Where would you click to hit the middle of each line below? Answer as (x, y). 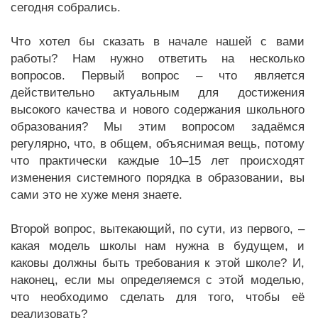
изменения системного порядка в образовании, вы (158, 178)
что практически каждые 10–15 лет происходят (158, 161)
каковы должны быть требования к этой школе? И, (158, 263)
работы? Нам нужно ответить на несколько (158, 59)
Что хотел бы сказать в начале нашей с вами (158, 42)
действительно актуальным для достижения (158, 93)
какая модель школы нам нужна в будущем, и (158, 246)
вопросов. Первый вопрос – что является (158, 76)
